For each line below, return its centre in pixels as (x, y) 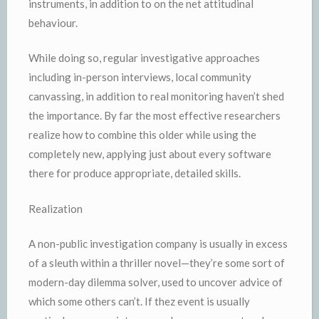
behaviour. (53, 22)
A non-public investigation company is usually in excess (158, 244)
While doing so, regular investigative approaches (144, 58)
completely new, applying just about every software (150, 154)
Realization (56, 208)
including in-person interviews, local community (140, 77)
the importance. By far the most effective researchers (155, 115)
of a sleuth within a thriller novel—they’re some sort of (157, 263)
